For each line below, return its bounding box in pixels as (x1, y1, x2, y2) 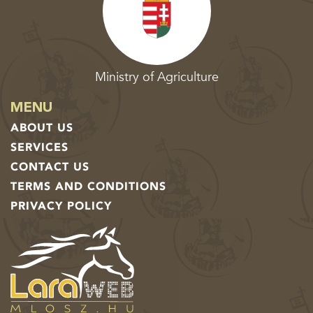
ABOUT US (10, 119, 73, 136)
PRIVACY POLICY (10, 198, 112, 214)
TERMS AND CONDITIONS (10, 178, 166, 194)
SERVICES (10, 139, 68, 155)
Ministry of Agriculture (94, 68, 219, 86)
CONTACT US (10, 159, 89, 175)
